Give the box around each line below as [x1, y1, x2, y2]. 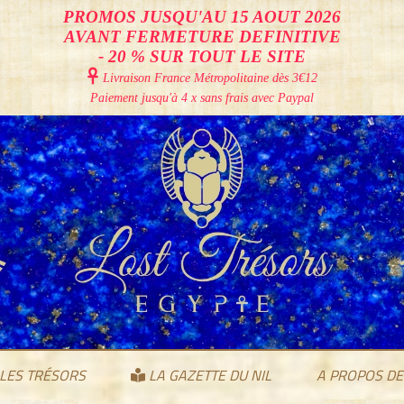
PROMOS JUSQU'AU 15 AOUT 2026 [63, 7, 341, 26]
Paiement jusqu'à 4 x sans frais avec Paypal [90, 91, 314, 105]
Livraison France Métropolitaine [102, 71, 272, 85]
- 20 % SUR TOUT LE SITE [98, 47, 306, 66]
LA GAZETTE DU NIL [144, 362, 271, 389]
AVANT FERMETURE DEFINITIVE [63, 27, 341, 46]
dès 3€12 [271, 71, 317, 85]
